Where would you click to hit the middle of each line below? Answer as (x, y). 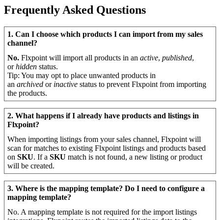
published (177, 57)
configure (183, 189)
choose (48, 34)
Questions (121, 10)
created (42, 166)
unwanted (104, 75)
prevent (118, 84)
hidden (27, 66)
